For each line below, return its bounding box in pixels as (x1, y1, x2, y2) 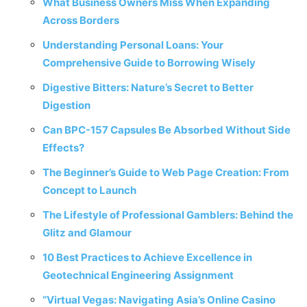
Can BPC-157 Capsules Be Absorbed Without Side (42, 123, 291, 136)
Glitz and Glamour (42, 226, 132, 239)
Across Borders (42, 14, 119, 27)
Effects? (42, 141, 84, 154)
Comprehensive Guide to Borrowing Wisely (42, 56, 256, 69)
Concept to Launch (42, 184, 136, 197)
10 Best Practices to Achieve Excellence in (42, 251, 252, 264)
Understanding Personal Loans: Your (42, 38, 223, 51)
